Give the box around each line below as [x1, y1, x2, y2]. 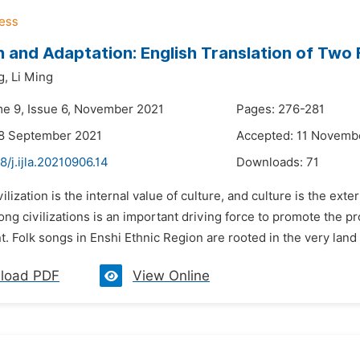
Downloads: [236, 155, 306, 170]
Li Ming [11, 70, 53, 84]
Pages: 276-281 [236, 102, 325, 117]
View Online [133, 268, 210, 284]
